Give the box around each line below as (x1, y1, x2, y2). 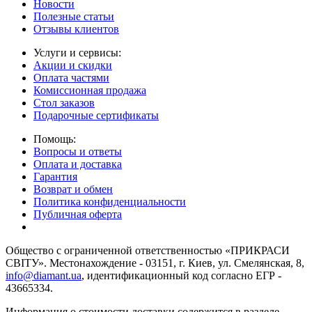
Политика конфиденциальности (33, 195, 186, 208)
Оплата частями (33, 71, 109, 84)
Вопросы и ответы (33, 145, 122, 157)
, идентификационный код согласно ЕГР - (81, 269, 281, 281)
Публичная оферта (33, 208, 122, 220)
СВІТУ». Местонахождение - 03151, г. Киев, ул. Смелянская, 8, (6, 256, 304, 269)
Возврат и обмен (33, 182, 113, 195)
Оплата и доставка (33, 157, 122, 170)
